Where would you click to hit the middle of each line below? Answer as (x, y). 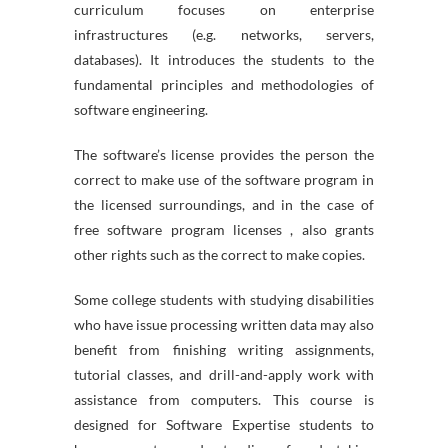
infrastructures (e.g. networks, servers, (224, 34)
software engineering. (141, 109)
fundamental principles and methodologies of (224, 84)
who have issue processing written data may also (224, 324)
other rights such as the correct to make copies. (219, 254)
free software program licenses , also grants (224, 229)
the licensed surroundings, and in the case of (224, 204)
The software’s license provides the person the (224, 154)
